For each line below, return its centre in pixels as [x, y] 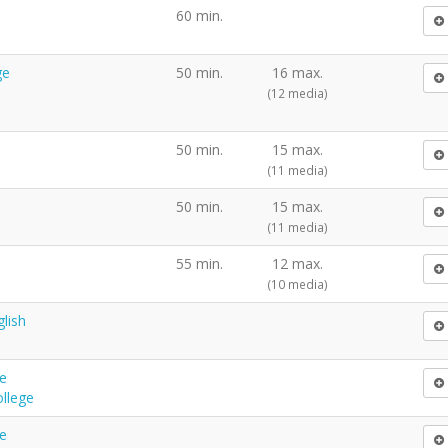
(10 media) [297, 283]
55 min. [199, 263]
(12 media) [297, 92]
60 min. [199, 15]
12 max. [297, 263]
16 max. [297, 72]
